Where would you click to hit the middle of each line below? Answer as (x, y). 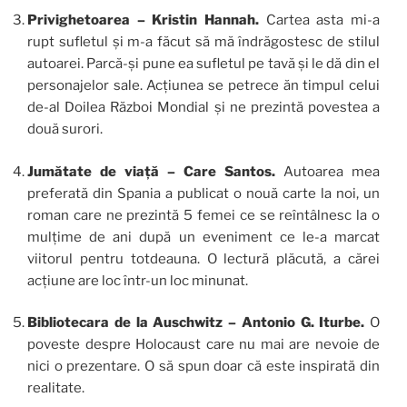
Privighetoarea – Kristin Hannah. (147, 20)
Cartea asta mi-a (323, 20)
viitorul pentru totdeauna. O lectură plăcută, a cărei (203, 258)
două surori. (65, 129)
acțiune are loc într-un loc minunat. (138, 280)
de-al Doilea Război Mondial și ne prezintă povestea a (203, 108)
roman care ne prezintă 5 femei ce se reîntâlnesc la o (203, 215)
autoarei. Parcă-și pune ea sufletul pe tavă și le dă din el (203, 64)
